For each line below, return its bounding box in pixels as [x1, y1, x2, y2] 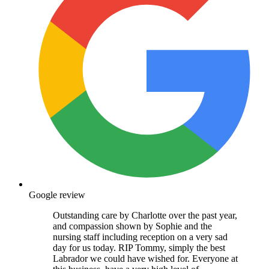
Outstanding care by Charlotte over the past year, [53, 210, 237, 220]
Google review [29, 189, 85, 200]
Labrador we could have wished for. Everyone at [53, 253, 238, 264]
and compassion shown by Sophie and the [53, 220, 212, 231]
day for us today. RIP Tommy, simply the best [53, 242, 225, 253]
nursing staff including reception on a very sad [53, 231, 228, 242]
